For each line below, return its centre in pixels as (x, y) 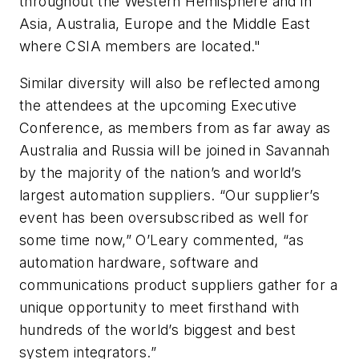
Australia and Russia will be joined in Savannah (175, 150)
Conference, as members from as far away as (175, 127)
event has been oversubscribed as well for (164, 217)
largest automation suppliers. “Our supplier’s (169, 195)
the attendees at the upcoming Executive (158, 105)
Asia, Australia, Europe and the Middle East (165, 24)
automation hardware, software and (139, 262)
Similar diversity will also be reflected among (170, 83)
